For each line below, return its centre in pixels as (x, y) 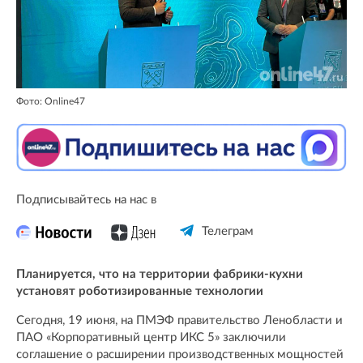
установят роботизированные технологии (140, 292)
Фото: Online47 (51, 102)
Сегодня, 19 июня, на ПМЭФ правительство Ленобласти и (179, 321)
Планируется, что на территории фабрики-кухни (160, 275)
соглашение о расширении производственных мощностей (180, 355)
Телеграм (227, 232)
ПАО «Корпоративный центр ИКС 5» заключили (151, 338)
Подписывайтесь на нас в (86, 200)
